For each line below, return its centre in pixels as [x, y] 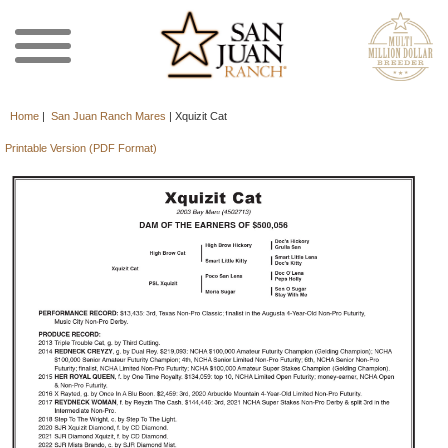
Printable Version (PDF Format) [80, 148]
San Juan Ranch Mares [108, 116]
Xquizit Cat [201, 116]
